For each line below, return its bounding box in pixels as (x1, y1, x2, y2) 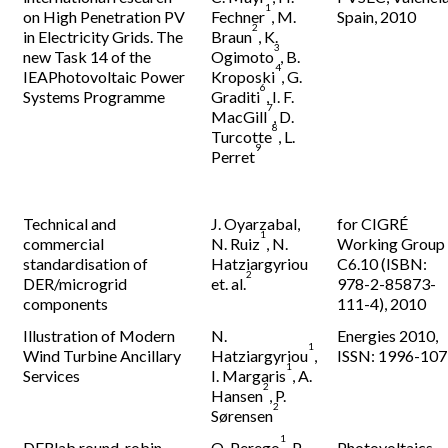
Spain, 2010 (337, 7, 417, 26)
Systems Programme (23, 87, 166, 106)
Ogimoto (211, 47, 275, 66)
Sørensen (211, 406, 274, 425)
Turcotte (211, 127, 273, 146)
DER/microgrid (23, 274, 128, 293)
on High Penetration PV (23, 7, 186, 26)
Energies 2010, (337, 326, 439, 345)
